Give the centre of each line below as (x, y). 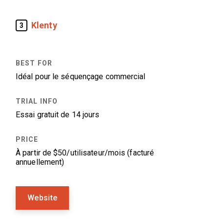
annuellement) (40, 162)
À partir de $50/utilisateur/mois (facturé (85, 153)
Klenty (44, 25)
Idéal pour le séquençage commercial (81, 77)
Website (43, 198)
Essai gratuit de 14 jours (58, 115)
